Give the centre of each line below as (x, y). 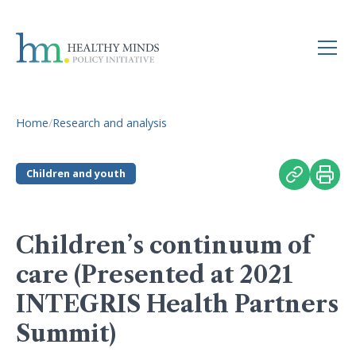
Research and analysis (110, 123)
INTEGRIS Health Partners (177, 304)
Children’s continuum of (164, 245)
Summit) (66, 333)
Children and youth (75, 173)
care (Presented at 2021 (155, 275)
